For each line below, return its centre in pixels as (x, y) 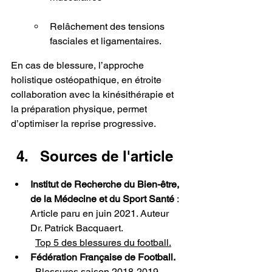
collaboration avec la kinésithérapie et (93, 94)
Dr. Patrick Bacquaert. (77, 228)
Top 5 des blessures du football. (103, 242)
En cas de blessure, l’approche (79, 65)
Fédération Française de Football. (103, 257)
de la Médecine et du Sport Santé (102, 199)
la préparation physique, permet (80, 109)
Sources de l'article (107, 156)
